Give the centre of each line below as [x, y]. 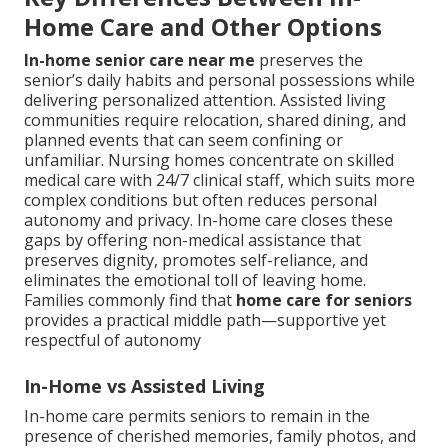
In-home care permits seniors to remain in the [197, 416]
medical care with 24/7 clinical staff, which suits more [219, 180]
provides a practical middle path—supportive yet [205, 320]
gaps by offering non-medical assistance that [192, 240]
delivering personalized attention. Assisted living [205, 100]
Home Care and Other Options [203, 27]
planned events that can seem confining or [183, 140]
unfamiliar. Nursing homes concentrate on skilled [209, 160]
